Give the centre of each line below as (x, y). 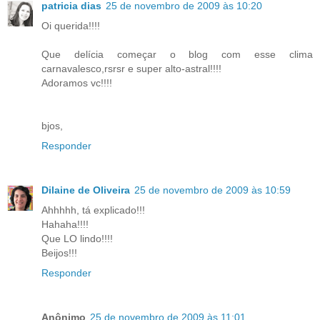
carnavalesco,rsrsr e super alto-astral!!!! (131, 69)
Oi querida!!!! (71, 26)
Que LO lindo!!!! (77, 239)
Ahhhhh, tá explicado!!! (93, 210)
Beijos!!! (59, 253)
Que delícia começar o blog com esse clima (177, 55)
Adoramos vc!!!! (77, 83)
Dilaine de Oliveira (86, 190)
